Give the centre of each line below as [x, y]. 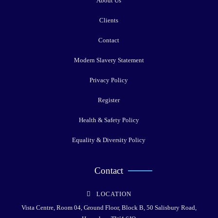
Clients [109, 20]
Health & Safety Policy [109, 120]
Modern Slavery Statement [109, 60]
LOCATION [114, 194]
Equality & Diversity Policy [109, 140]
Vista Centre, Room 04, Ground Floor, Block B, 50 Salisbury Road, [109, 207]
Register [109, 100]
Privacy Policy [109, 80]
